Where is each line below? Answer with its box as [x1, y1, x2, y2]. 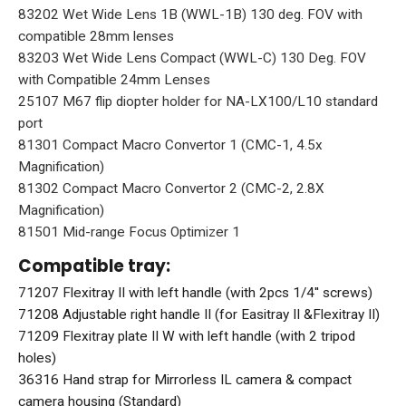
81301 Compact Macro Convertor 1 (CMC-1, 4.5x [18, 137, 323, 154]
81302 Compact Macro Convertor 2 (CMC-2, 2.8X [18, 180, 324, 198]
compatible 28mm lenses [18, 28, 174, 45]
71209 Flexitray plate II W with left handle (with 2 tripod [18, 328, 355, 345]
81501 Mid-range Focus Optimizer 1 [18, 224, 240, 241]
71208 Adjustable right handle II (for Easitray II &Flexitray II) [18, 306, 380, 324]
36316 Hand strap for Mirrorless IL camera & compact [18, 372, 352, 389]
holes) [18, 350, 56, 367]
